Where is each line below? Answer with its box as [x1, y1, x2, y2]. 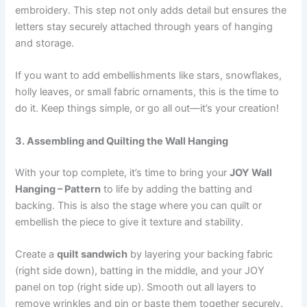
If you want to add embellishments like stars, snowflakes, [15, 69, 282, 82]
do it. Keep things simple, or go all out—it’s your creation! [15, 102, 280, 115]
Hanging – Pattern [15, 182, 101, 195]
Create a [15, 247, 58, 260]
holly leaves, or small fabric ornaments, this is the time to [15, 86, 280, 99]
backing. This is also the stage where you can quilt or [15, 199, 262, 212]
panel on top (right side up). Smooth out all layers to [15, 280, 257, 293]
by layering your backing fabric [127, 247, 273, 260]
